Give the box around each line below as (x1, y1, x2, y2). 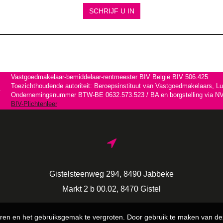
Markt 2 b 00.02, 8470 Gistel (62, 184, 161, 193)
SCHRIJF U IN (89, 6, 134, 15)
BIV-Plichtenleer (11, 101, 57, 108)
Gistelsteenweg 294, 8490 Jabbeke (49, 169, 174, 178)
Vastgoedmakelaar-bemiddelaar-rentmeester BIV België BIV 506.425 (11, 74, 208, 81)
